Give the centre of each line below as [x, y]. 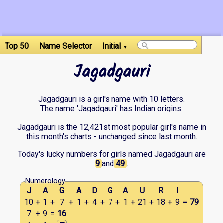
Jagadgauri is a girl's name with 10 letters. [111, 99]
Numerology [45, 181]
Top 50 [17, 46]
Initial [112, 46]
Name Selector [65, 46]
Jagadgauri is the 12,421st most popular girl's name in [111, 127]
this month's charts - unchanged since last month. [111, 137]
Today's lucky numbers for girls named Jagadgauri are [111, 154]
